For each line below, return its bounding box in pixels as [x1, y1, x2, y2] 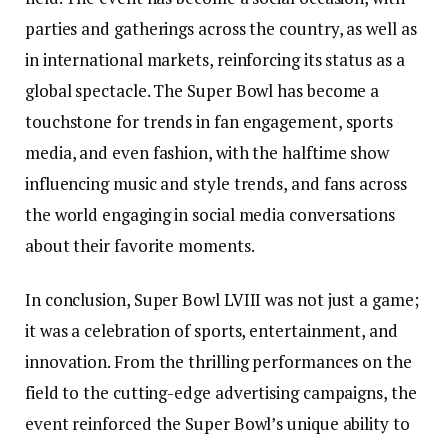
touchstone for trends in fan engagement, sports [25, 110, 394, 134]
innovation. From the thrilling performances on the [25, 349, 412, 373]
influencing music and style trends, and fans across [25, 172, 407, 196]
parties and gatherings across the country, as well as [25, 17, 417, 41]
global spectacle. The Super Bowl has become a [25, 79, 380, 103]
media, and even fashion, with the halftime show [25, 141, 390, 165]
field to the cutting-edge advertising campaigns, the [25, 380, 417, 404]
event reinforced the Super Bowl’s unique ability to [25, 411, 410, 435]
